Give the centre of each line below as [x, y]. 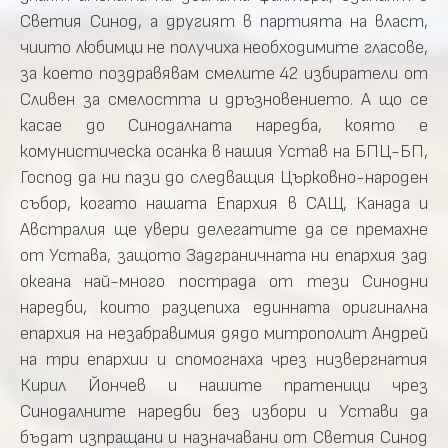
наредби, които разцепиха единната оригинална [224, 307]
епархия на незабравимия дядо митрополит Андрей [224, 333]
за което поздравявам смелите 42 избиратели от [224, 73]
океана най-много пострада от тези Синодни [224, 281]
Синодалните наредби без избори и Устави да [224, 411]
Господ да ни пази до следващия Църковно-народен [224, 177]
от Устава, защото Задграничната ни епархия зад [224, 255]
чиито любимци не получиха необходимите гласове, [224, 47]
